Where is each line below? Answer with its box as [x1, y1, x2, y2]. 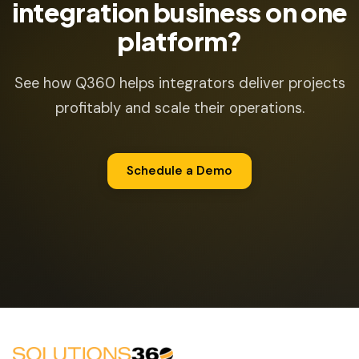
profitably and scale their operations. [54, 99, 305, 118]
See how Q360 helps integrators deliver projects [14, 74, 345, 93]
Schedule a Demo [127, 163, 232, 179]
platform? [117, 25, 242, 57]
